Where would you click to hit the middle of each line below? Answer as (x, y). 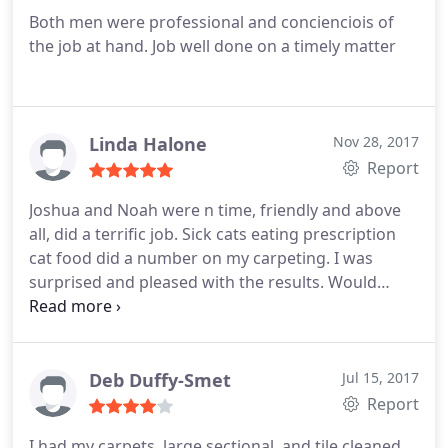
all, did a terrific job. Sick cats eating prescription (212, 234)
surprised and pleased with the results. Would (203, 282)
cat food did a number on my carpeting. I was (201, 258)
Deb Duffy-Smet (160, 380)
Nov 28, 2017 (376, 141)
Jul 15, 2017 (380, 377)
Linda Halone (148, 144)
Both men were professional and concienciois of (211, 22)
